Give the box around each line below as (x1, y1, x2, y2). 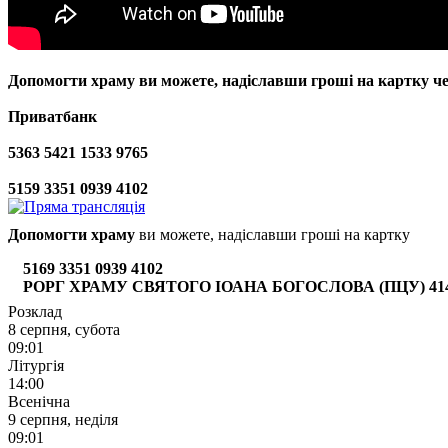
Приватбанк (8, 107, 97, 125)
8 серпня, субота (8, 320, 120, 338)
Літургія (8, 356, 64, 374)
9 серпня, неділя (8, 410, 118, 428)
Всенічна (8, 392, 70, 410)
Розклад (8, 302, 62, 320)
